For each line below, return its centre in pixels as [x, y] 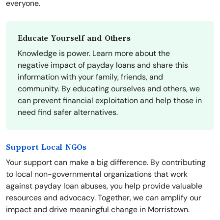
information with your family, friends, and [90, 77]
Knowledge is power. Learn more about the [94, 54]
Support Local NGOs [46, 148]
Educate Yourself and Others [74, 39]
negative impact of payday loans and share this [103, 65]
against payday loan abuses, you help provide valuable [104, 186]
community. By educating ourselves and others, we [109, 89]
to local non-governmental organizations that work [97, 174]
